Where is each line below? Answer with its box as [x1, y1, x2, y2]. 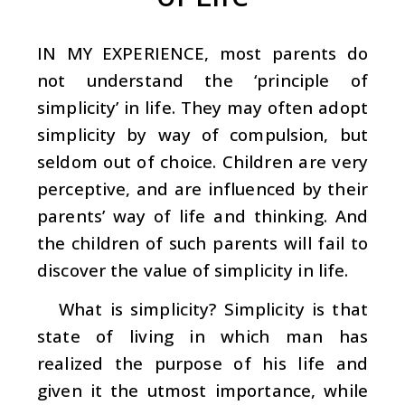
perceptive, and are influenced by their [37, 176, 368, 200]
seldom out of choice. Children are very [37, 149, 368, 173]
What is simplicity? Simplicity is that [59, 297, 368, 320]
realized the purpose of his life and [37, 351, 368, 374]
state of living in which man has [37, 324, 368, 347]
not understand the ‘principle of [37, 68, 368, 91]
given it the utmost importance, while [37, 378, 368, 401]
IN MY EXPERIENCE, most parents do [37, 41, 368, 64]
